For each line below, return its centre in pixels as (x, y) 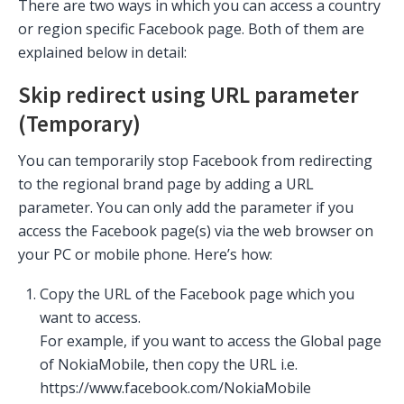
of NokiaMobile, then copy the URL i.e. (169, 365)
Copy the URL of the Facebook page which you (197, 294)
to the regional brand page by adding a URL (166, 184)
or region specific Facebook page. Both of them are (191, 29)
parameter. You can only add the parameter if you (186, 208)
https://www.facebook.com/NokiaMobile (175, 388)
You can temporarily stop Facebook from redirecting (195, 161)
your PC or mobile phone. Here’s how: (145, 255)
